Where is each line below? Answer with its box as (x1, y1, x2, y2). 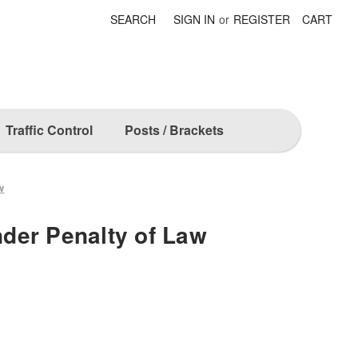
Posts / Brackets (124, 120, 224, 139)
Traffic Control (5, 120, 93, 139)
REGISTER (233, 11, 291, 27)
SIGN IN (173, 11, 216, 27)
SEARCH (110, 11, 157, 27)
